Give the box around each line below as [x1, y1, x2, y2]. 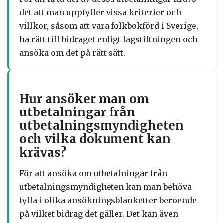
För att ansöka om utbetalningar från [19, 168, 167, 178]
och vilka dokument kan [19, 131, 171, 147]
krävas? [19, 145, 66, 160]
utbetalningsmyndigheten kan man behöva [19, 182, 192, 192]
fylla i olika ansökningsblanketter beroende [19, 195, 197, 205]
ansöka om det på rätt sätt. [19, 48, 125, 58]
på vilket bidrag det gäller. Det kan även [19, 209, 178, 219]
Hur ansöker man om [19, 91, 149, 107]
